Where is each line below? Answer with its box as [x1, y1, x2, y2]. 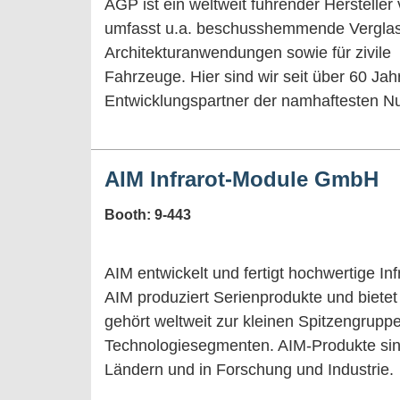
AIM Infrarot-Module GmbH [104, 166, 379, 191]
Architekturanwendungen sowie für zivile [104, 43, 391, 62]
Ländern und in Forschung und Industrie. [104, 360, 394, 379]
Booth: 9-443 [104, 206, 191, 222]
